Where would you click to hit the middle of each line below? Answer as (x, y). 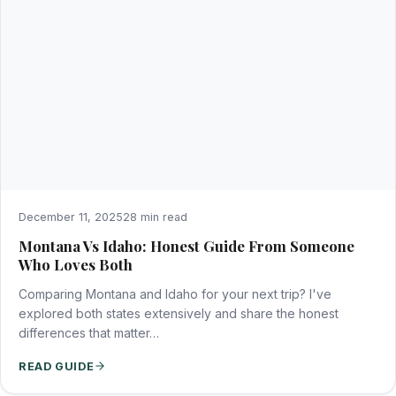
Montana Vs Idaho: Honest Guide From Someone (187, 245)
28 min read (155, 217)
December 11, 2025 (71, 217)
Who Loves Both (76, 264)
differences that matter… (89, 332)
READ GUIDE (57, 366)
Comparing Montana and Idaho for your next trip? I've (175, 293)
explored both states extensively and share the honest (179, 313)
